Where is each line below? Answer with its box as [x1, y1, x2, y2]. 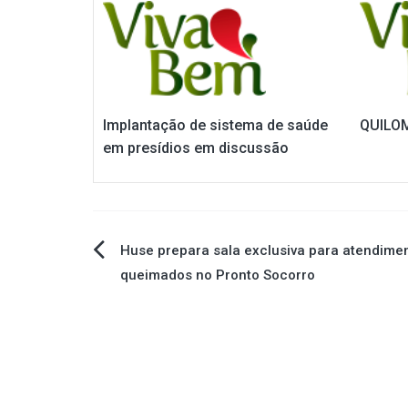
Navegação [92, 242, 228, 275]
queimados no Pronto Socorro [120, 267, 315, 284]
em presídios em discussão [103, 139, 289, 158]
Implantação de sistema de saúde [103, 117, 328, 135]
